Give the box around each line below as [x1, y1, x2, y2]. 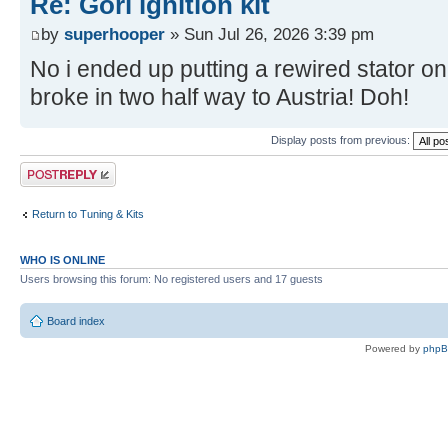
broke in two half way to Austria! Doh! [30, 84, 409, 111]
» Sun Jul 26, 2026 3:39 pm [165, 24, 374, 45]
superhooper [64, 24, 165, 45]
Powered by [365, 342, 423, 354]
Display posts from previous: [271, 133, 413, 146]
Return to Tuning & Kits [32, 207, 144, 220]
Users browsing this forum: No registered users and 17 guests [20, 273, 323, 286]
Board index [47, 314, 105, 327]
